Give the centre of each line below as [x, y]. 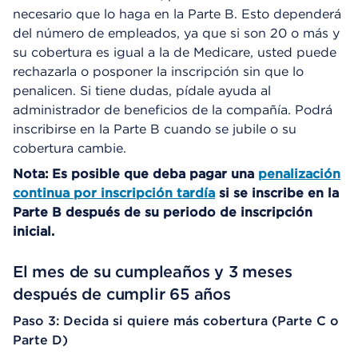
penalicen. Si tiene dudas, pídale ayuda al [142, 90]
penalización [299, 173]
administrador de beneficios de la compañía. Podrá [173, 109]
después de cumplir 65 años [122, 294]
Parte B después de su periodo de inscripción [163, 212]
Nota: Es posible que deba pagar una [135, 173]
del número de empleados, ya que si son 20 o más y [176, 33]
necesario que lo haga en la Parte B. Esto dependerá [177, 14]
